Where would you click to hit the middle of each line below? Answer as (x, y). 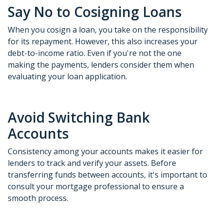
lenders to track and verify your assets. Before (92, 163)
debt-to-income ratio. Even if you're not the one (95, 53)
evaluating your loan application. (67, 76)
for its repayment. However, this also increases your (103, 41)
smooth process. (38, 198)
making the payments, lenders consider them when (101, 64)
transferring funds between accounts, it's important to (108, 174)
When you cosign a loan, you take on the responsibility (108, 29)
